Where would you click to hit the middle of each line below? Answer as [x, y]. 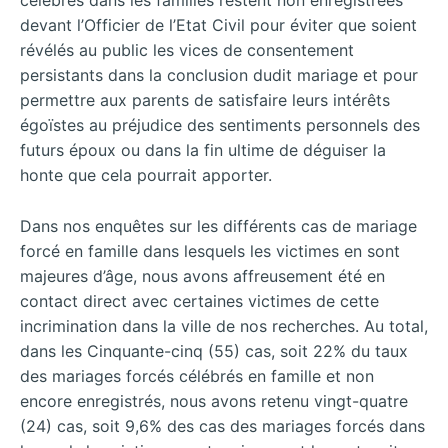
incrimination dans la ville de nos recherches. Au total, [224, 325]
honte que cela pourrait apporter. [146, 175]
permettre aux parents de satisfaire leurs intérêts [205, 100]
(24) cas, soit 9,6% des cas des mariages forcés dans [222, 425]
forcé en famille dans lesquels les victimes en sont [210, 250]
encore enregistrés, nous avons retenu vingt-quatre [214, 400]
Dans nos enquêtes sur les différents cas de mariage [218, 225]
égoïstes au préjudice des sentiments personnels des [220, 125]
